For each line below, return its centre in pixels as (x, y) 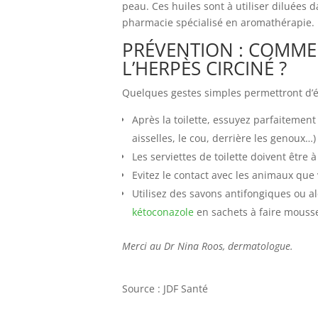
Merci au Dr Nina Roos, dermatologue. (208, 246)
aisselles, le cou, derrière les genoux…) (224, 138)
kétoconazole (163, 212)
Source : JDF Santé (165, 289)
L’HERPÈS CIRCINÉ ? (204, 68)
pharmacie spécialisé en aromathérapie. (218, 22)
